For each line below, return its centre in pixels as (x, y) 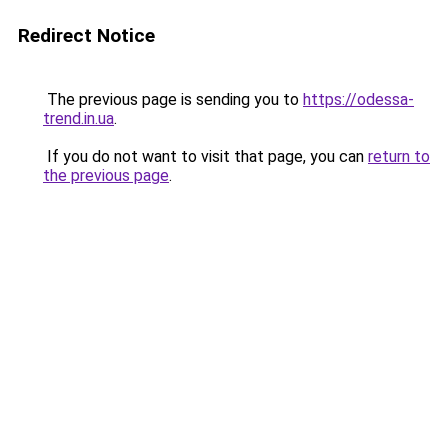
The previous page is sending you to (173, 99)
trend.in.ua (78, 118)
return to (399, 156)
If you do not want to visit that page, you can (205, 156)
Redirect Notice (86, 35)
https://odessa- (358, 99)
